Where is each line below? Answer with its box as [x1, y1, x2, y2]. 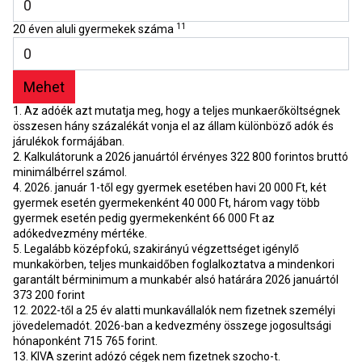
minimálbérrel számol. [13, 166, 127, 179]
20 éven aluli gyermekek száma [13, 23, 176, 36]
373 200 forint [13, 288, 85, 301]
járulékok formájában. [13, 135, 124, 148]
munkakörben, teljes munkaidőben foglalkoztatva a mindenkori [13, 258, 335, 271]
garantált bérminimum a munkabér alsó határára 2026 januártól [13, 273, 339, 286]
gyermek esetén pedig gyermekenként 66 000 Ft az [13, 212, 275, 225]
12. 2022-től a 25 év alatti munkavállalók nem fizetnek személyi [13, 304, 335, 317]
